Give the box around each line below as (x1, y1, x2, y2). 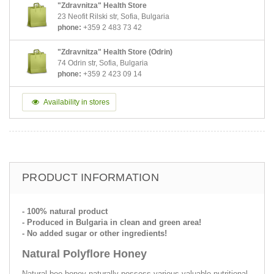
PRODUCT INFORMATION (22, 171, 159, 183)
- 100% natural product (22, 206, 108, 216)
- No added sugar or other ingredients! (22, 228, 167, 238)
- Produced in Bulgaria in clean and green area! (22, 217, 201, 227)
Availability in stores (42, 97, 109, 106)
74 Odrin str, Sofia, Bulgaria (57, 58, 148, 67)
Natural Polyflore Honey (22, 247, 147, 260)
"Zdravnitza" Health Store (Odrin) (57, 47, 172, 56)
